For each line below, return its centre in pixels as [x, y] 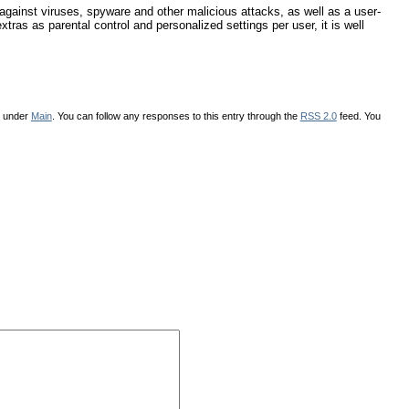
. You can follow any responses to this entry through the [176, 115]
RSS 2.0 [318, 115]
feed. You [358, 115]
